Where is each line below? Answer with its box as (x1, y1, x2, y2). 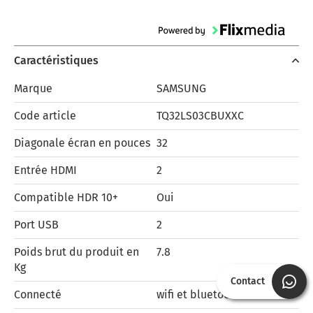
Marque (14, 82, 52, 96)
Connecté (14, 288, 61, 302)
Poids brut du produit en (14, 245, 139, 259)
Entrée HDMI (14, 163, 77, 177)
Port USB (14, 218, 59, 232)
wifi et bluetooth (156, 288, 240, 302)
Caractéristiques (14, 54, 99, 68)
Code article (14, 109, 76, 123)
